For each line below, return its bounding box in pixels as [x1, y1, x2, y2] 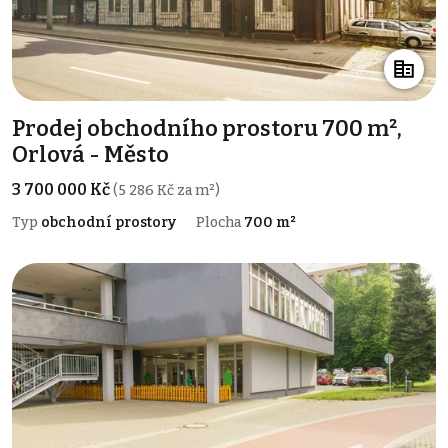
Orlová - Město [12, 141, 169, 169]
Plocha [196, 214, 244, 232]
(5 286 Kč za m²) [113, 182, 220, 200]
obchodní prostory [41, 214, 176, 232]
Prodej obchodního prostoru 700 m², [12, 115, 402, 143]
